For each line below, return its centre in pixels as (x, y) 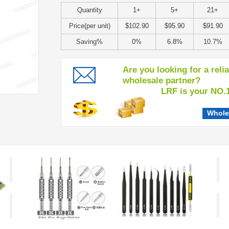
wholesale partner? (162, 81)
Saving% (89, 42)
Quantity (89, 10)
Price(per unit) (89, 26)
